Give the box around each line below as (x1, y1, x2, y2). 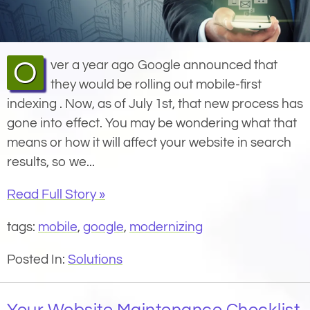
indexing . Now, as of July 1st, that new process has (7, 97, 303, 111)
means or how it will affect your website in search (7, 136, 291, 150)
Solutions (68, 253, 122, 267)
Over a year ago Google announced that (13, 57, 37, 91)
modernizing (129, 220, 203, 235)
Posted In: (7, 253, 68, 267)
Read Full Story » (7, 188, 105, 202)
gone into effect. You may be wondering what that (7, 116, 297, 131)
